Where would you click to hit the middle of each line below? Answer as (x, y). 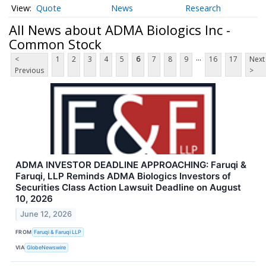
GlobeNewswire (47, 247)
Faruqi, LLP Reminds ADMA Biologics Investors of (123, 176)
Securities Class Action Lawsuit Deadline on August (128, 188)
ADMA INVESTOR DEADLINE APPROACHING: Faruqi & (131, 165)
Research (203, 8)
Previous (29, 71)
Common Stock (55, 44)
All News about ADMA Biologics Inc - (120, 29)
